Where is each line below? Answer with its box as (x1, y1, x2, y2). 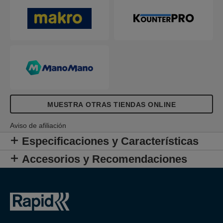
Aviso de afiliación (10, 121, 66, 129)
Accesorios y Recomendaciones (22, 153, 187, 165)
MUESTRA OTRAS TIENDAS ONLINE (47, 101, 176, 109)
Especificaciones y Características (22, 135, 199, 147)
